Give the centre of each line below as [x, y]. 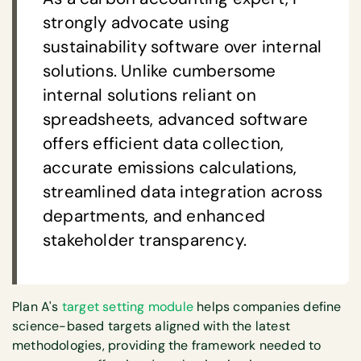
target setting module [126, 307]
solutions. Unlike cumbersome [160, 71]
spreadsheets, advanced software [176, 120]
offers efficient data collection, [164, 144]
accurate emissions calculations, [170, 168]
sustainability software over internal [183, 47]
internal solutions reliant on [149, 95]
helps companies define [268, 307]
